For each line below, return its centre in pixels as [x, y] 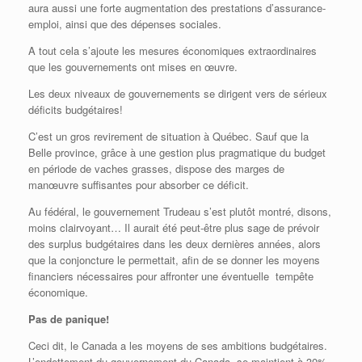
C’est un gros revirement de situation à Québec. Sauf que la [168, 137]
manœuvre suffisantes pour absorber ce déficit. [139, 185]
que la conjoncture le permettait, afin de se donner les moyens [174, 260]
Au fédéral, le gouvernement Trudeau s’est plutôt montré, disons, [180, 212]
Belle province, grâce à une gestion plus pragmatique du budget [177, 153]
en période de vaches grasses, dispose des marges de [156, 169]
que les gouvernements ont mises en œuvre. [133, 67]
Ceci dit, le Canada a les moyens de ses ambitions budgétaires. [178, 346]
